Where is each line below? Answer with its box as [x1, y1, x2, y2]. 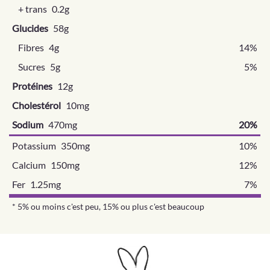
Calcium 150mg [12, 159, 80, 171]
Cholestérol [12, 99, 61, 111]
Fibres [18, 42, 44, 53]
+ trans [18, 3, 47, 14]
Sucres [18, 61, 45, 72]
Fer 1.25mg [12, 178, 61, 190]
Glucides [12, 22, 48, 34]
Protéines [12, 80, 52, 92]
